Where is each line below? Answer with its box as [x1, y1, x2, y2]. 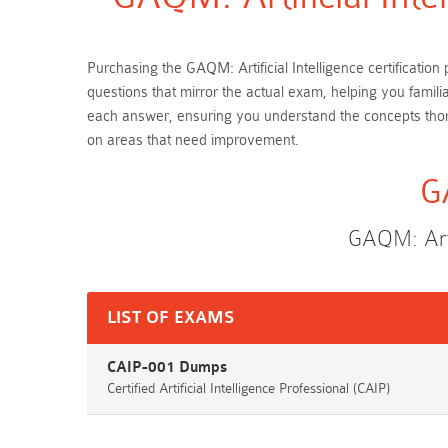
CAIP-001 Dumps [107, 359, 227, 376]
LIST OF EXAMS [107, 308, 235, 328]
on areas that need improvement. [87, 132, 299, 149]
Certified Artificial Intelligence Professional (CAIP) [107, 380, 390, 396]
